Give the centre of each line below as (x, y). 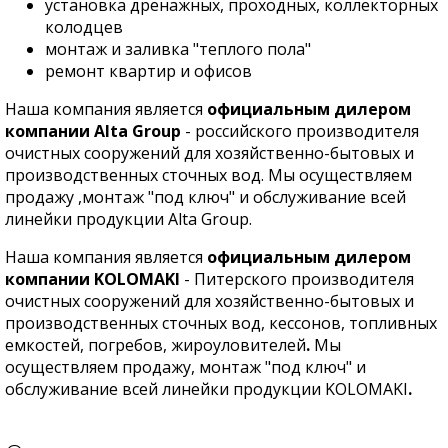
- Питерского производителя (299, 279)
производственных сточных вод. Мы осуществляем (208, 175)
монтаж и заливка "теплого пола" (178, 49)
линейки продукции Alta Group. (128, 219)
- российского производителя (300, 131)
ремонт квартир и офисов (148, 71)
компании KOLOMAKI (94, 279)
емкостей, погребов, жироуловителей (155, 345)
